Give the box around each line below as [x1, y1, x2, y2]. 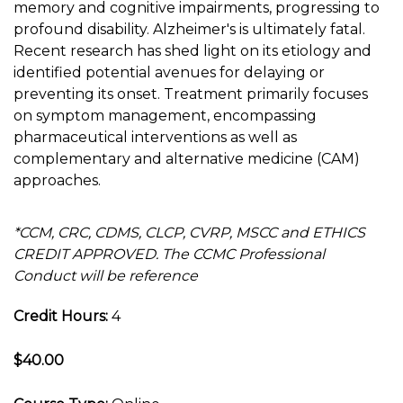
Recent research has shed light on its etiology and [13, 42, 372, 59]
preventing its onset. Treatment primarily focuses [13, 85, 368, 103]
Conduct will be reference [13, 267, 198, 284]
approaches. [13, 172, 101, 189]
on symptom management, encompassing [13, 107, 317, 124]
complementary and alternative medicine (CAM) [13, 150, 360, 167]
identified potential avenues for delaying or [13, 64, 325, 81]
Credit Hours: [13, 308, 108, 325]
